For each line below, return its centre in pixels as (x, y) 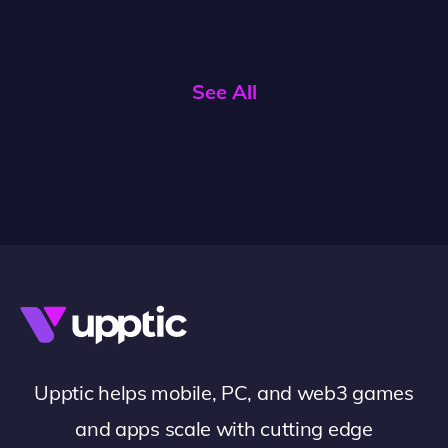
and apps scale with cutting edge (224, 429)
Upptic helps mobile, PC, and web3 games (224, 393)
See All (224, 92)
